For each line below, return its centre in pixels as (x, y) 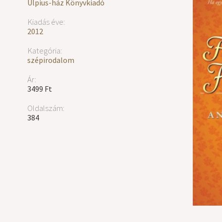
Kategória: (45, 51)
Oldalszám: (46, 108)
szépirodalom (51, 60)
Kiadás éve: (46, 22)
